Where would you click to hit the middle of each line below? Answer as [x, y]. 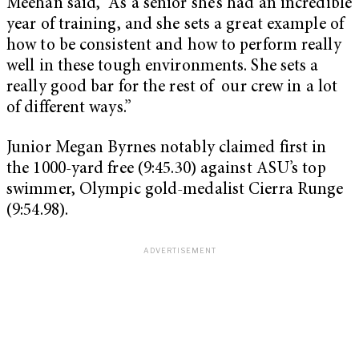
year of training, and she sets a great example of [175, 26]
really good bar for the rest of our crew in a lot [172, 88]
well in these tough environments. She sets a [163, 67]
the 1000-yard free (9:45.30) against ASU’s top [166, 169]
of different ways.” [69, 109]
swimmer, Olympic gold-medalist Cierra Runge [175, 190]
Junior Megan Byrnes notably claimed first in [167, 148]
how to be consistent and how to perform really [174, 46]
